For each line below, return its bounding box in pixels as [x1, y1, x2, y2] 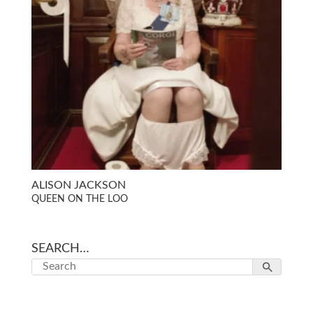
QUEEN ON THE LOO [31, 194, 128, 204]
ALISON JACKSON [31, 179, 126, 191]
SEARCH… [31, 242, 89, 255]
